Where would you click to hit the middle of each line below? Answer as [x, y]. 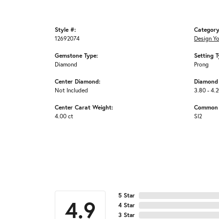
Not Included [71, 90]
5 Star [127, 196]
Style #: [65, 30]
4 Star [127, 205]
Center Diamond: [77, 81]
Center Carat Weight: [84, 107]
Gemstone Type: [76, 55]
